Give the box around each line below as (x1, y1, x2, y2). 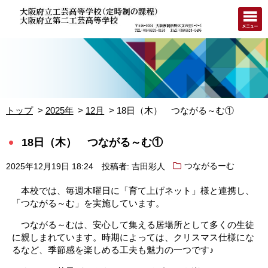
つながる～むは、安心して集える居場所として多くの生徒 (12, 219, 254, 230)
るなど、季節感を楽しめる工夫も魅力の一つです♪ (12, 244, 214, 255)
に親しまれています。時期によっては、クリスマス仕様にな (12, 232, 254, 242)
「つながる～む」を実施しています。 (12, 197, 165, 208)
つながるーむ (184, 162, 235, 171)
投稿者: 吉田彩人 (101, 162, 165, 171)
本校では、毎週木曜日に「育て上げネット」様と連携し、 (12, 185, 254, 196)
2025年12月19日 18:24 (6, 162, 93, 171)
